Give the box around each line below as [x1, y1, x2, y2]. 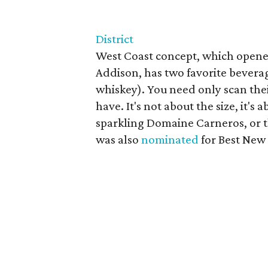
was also [96, 132, 141, 147]
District [96, 31, 133, 46]
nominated [141, 132, 199, 147]
